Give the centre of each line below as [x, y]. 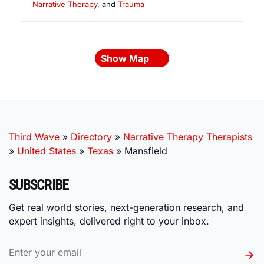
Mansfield [146, 151]
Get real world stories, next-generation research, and [126, 207]
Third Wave [34, 137]
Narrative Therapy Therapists [188, 137]
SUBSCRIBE [39, 185]
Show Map [126, 59]
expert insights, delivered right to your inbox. [109, 221]
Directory [91, 137]
